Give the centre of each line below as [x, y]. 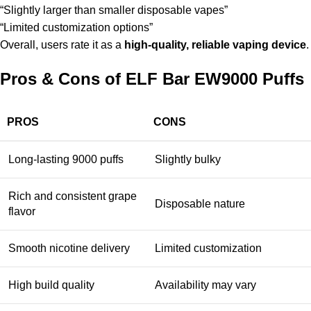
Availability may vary [205, 285]
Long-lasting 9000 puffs [66, 160]
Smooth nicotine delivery [69, 249]
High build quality [51, 285]
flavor [22, 212]
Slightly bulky [188, 160]
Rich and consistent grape [73, 196]
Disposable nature [200, 204]
